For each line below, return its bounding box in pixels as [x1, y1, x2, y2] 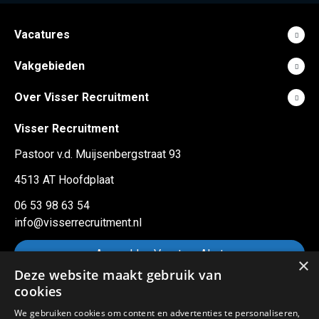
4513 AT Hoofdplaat [14, 173, 114, 187]
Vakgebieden [14, 59, 85, 73]
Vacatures [14, 28, 70, 41]
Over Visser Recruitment [14, 90, 149, 104]
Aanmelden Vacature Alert [95, 247, 224, 261]
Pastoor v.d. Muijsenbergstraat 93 [14, 147, 182, 161]
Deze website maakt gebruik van [14, 266, 221, 283]
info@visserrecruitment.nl [14, 216, 142, 229]
